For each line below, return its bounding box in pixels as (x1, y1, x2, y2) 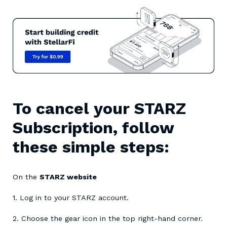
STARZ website (40, 173, 97, 181)
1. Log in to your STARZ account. (13, 194, 129, 202)
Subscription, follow (13, 118, 174, 138)
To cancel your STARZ (13, 99, 186, 119)
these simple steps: (13, 137, 169, 157)
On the (13, 173, 40, 181)
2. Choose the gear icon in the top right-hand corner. (13, 214, 203, 223)
